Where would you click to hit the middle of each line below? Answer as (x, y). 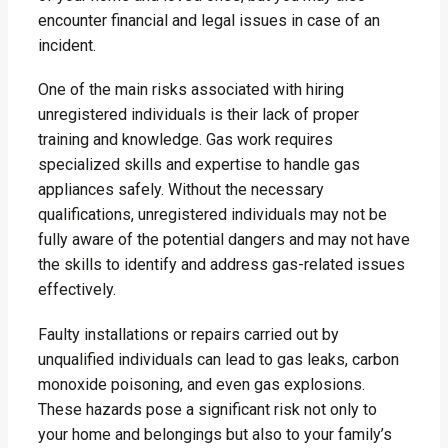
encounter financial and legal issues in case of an (209, 21)
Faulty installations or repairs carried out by (188, 334)
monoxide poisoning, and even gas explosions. (201, 384)
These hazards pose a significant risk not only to (207, 409)
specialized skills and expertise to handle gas (199, 165)
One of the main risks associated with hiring (191, 90)
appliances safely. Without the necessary (181, 190)
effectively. (77, 290)
